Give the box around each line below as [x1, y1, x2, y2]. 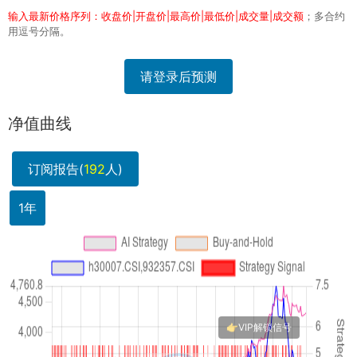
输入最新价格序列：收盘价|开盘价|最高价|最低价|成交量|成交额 [8, 10, 304, 23]
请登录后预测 [140, 69, 217, 85]
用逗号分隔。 [8, 25, 70, 38]
